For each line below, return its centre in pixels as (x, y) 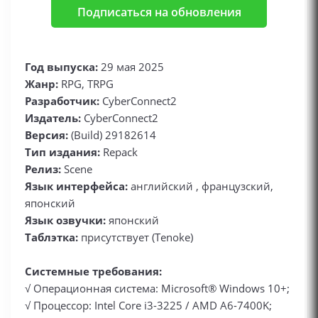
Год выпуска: (61, 67)
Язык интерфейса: (76, 186)
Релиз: (43, 169)
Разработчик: (62, 101)
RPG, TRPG (86, 84)
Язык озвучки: (65, 220)
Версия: (46, 135)
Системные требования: (93, 271)
